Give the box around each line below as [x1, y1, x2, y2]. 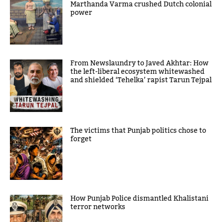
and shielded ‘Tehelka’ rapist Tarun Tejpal [70, 73, 212, 88]
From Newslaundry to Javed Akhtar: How [70, 56, 209, 71]
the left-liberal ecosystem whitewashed [70, 65, 205, 79]
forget [70, 132, 92, 147]
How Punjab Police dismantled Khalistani [70, 191, 209, 206]
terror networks [70, 200, 126, 214]
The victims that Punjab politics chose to [70, 124, 207, 138]
